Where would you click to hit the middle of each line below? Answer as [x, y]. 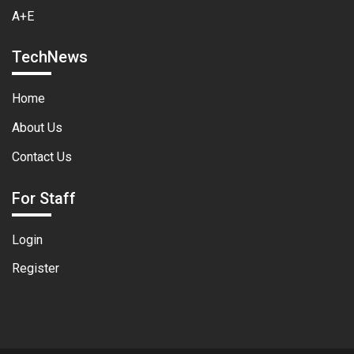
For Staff [44, 198]
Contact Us [42, 156]
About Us [37, 128]
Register [36, 269]
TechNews [50, 57]
